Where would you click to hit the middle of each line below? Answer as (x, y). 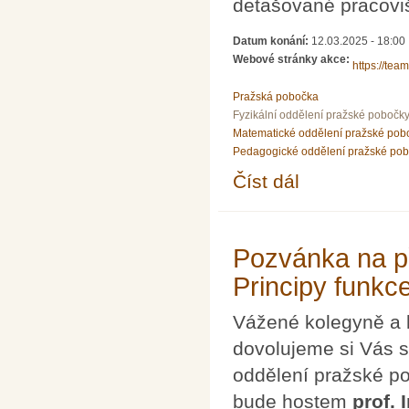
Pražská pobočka (276, 97)
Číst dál (266, 181)
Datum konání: (272, 41)
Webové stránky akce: (293, 59)
